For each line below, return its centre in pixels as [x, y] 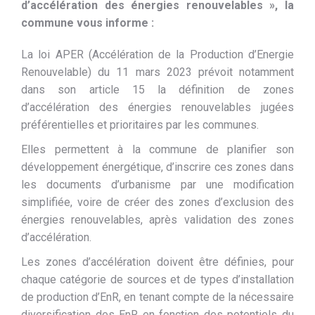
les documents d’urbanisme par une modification [157, 185]
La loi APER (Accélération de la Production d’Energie [157, 54]
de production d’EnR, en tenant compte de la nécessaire [157, 297]
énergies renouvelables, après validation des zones [157, 220]
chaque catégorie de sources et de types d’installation [157, 279]
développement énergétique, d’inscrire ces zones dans [157, 167]
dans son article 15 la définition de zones [157, 90]
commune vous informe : [88, 23]
